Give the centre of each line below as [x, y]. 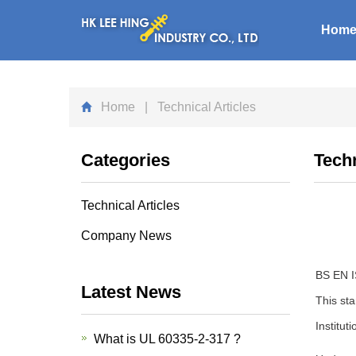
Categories [126, 160]
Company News [126, 236]
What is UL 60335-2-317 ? [167, 339]
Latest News [131, 292]
